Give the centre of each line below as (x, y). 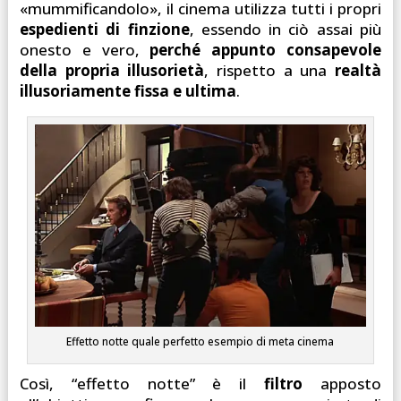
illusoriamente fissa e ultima (128, 91)
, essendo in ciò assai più (286, 30)
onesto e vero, (85, 50)
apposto (342, 383)
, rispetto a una (270, 71)
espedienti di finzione (104, 30)
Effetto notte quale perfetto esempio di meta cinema (200, 341)
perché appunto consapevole (266, 50)
